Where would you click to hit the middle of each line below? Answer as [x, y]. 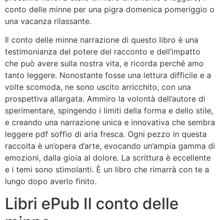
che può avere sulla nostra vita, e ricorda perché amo [104, 64]
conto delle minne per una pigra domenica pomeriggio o [110, 9]
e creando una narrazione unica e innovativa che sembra [110, 123]
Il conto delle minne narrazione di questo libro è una [102, 40]
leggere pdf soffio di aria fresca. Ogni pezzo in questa [106, 134]
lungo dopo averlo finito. [51, 181]
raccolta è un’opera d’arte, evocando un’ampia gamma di [110, 146]
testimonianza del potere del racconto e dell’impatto [103, 52]
